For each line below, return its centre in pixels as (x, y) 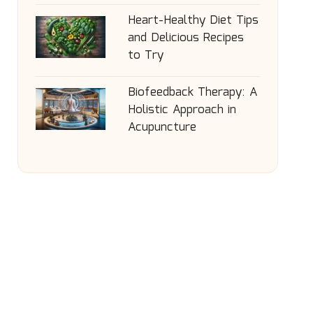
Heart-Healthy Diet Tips (193, 21)
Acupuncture (162, 128)
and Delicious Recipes (185, 38)
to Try (145, 56)
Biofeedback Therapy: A (192, 93)
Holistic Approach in (182, 110)
